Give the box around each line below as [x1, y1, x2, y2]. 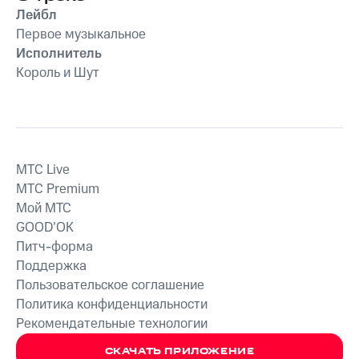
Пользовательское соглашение [16, 276, 204, 295]
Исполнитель [16, 43, 102, 63]
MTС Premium [16, 179, 99, 199]
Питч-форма [16, 237, 93, 256]
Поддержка [16, 256, 87, 276]
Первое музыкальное [16, 24, 146, 44]
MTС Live [16, 160, 70, 179]
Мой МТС [16, 199, 71, 218]
